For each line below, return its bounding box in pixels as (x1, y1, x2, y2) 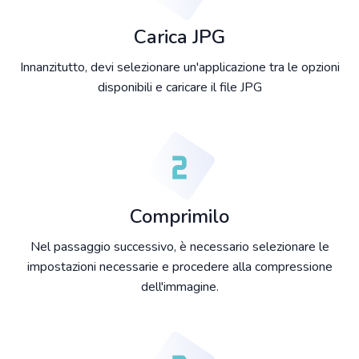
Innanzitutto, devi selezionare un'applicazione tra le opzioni (19, 58, 340, 77)
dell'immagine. (140, 278, 219, 296)
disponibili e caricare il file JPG (97, 79, 262, 97)
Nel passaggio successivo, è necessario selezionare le (30, 238, 329, 256)
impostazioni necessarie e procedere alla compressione (26, 258, 333, 276)
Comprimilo (130, 204, 229, 230)
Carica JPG (134, 24, 225, 50)
